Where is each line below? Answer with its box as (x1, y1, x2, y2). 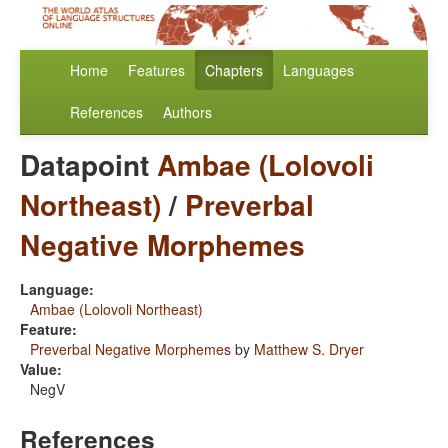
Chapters (205, 60, 263, 81)
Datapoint (20, 144, 157, 186)
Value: (20, 359, 62, 380)
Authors (163, 102, 212, 123)
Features (128, 60, 185, 81)
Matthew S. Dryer (254, 339, 364, 360)
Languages (283, 60, 354, 81)
